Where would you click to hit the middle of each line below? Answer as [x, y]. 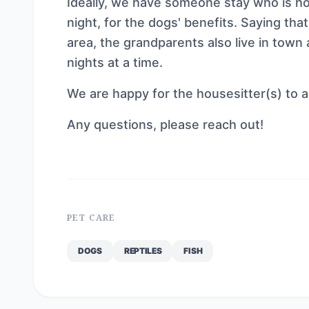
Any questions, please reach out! [165, 124]
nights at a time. [115, 62]
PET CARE [91, 218]
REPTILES [143, 251]
